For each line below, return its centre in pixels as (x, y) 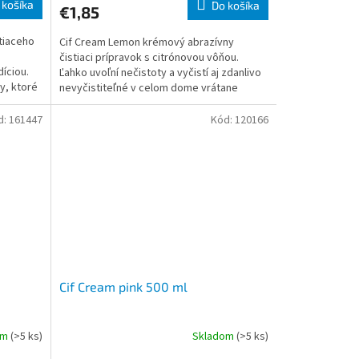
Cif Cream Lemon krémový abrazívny (146, 42)
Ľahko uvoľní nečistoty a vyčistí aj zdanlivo (160, 73)
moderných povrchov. (111, 103)
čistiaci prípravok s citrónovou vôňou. (149, 57)
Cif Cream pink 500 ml (123, 286)
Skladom (214, 337)
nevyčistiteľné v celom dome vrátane (148, 88)
